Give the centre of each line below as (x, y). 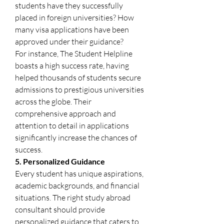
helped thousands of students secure (78, 77)
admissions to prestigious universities (79, 89)
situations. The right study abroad (73, 197)
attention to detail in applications (72, 125)
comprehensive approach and (65, 113)
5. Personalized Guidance (60, 161)
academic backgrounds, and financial (77, 185)
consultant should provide (60, 209)
